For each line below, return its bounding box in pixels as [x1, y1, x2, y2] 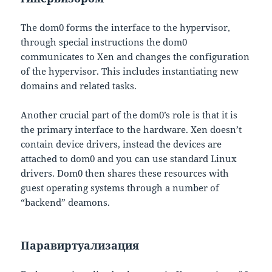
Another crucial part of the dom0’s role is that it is [21, 109, 238, 121]
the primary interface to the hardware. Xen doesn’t [21, 123, 242, 136]
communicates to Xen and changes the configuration [21, 50, 250, 63]
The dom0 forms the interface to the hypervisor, [21, 21, 231, 34]
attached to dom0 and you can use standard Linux [21, 152, 237, 165]
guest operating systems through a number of [21, 182, 220, 194]
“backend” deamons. [21, 196, 110, 209]
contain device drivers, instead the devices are [21, 138, 222, 151]
